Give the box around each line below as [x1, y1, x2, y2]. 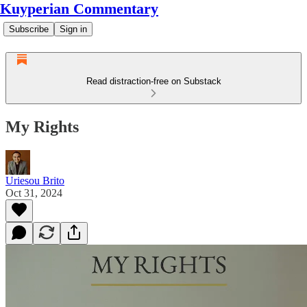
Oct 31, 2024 [5, 186, 62, 199]
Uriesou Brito [5, 174, 64, 186]
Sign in [60, 24, 87, 34]
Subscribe [9, 24, 49, 34]
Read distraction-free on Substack [86, 76, 221, 86]
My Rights [5, 117, 79, 136]
